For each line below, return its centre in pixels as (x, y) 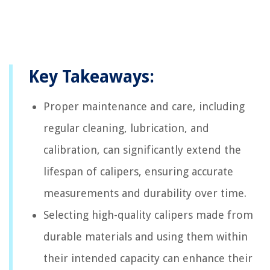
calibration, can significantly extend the (142, 150)
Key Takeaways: (91, 77)
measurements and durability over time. (145, 193)
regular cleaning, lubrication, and (126, 128)
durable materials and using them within (146, 237)
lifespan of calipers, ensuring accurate (138, 172)
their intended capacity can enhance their (148, 259)
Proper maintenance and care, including (144, 107)
